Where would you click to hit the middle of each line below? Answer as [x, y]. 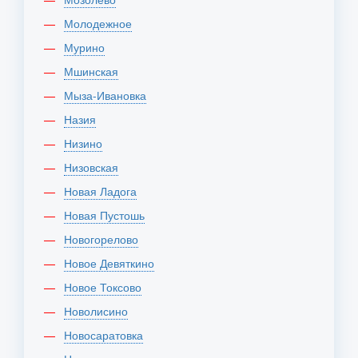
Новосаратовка [107, 335]
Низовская [95, 167]
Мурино [89, 47]
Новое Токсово [107, 287]
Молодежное [103, 23]
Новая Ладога [104, 191]
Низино [87, 143]
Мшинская [96, 71]
